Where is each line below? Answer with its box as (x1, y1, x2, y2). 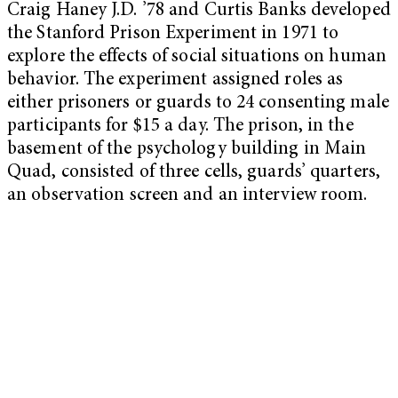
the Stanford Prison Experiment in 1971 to (7, 25, 339, 44)
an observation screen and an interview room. (7, 187, 372, 206)
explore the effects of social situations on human (7, 48, 386, 68)
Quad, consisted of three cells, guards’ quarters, (7, 163, 380, 183)
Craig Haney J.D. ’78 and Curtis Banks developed (7, 2, 391, 21)
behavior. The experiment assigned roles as (7, 71, 344, 91)
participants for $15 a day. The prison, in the (7, 117, 354, 137)
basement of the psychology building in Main (7, 140, 367, 160)
